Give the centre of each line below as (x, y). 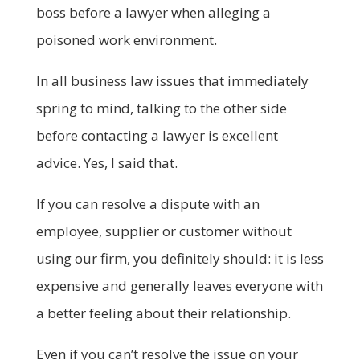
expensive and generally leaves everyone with (179, 285)
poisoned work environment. (126, 39)
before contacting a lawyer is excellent (157, 135)
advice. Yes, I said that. (106, 162)
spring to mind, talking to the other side (161, 108)
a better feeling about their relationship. (163, 313)
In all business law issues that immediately (172, 80)
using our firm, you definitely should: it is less (180, 258)
